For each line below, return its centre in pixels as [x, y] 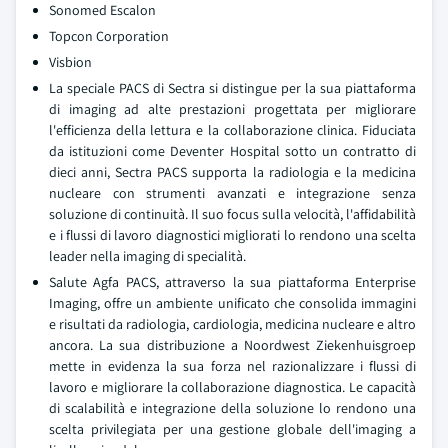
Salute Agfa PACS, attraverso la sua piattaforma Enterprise [232, 282]
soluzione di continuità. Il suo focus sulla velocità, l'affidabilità [232, 214]
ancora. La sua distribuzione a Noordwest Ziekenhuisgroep [232, 345]
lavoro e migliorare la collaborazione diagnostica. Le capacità [232, 387]
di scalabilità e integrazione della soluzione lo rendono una [232, 408]
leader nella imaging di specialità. [147, 256]
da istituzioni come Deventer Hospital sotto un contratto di [232, 151]
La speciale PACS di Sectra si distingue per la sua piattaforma [232, 88]
